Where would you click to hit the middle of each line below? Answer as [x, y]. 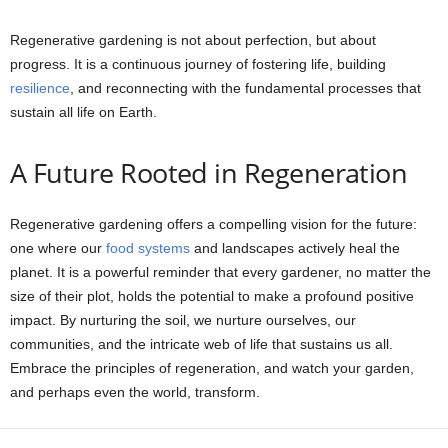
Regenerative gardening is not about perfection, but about [193, 40]
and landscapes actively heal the [295, 248]
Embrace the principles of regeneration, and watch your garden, [212, 368]
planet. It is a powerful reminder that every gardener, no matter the [220, 272]
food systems [148, 248]
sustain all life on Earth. [83, 112]
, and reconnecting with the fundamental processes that [245, 88]
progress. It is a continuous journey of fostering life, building [198, 64]
